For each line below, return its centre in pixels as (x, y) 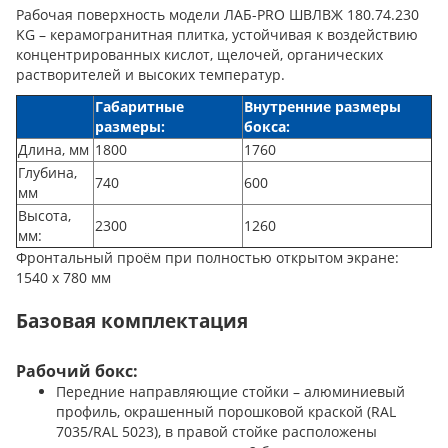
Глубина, (47, 173)
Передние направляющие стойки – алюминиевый (230, 392)
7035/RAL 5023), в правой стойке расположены (216, 432)
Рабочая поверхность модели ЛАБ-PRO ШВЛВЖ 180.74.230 (217, 15)
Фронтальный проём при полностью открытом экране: (207, 258)
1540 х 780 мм (63, 278)
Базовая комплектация (132, 321)
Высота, (44, 216)
